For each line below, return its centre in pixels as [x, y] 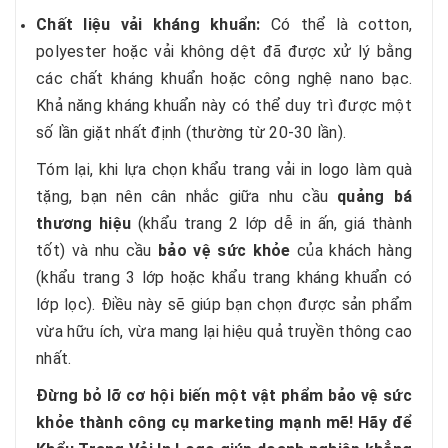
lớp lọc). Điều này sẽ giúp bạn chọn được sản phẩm [224, 304]
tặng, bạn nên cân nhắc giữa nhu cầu [187, 196]
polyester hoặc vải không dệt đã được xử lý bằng [224, 51]
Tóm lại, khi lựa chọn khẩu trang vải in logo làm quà [224, 169]
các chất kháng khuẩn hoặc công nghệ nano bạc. [224, 78]
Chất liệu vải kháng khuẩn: [148, 24]
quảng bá [375, 196]
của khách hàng [351, 250]
